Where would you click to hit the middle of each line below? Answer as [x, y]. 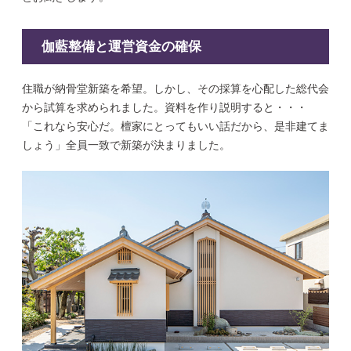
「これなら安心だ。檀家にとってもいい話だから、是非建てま [175, 127]
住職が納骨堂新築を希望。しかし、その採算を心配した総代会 [175, 89]
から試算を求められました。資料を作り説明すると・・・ [165, 108]
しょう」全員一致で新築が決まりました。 [126, 146]
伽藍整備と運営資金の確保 [121, 47]
